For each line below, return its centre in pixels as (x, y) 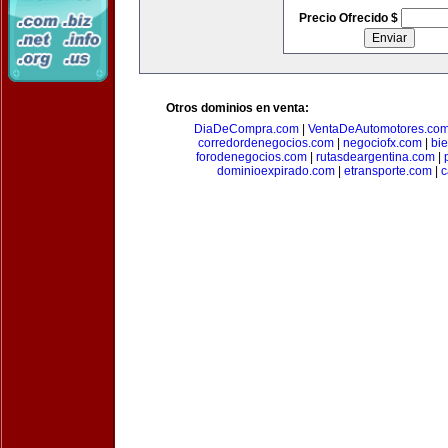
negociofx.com (382, 143)
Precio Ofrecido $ (349, 18)
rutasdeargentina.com (375, 157)
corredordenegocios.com (266, 143)
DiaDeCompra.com (246, 129)
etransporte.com (387, 171)
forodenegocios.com (251, 157)
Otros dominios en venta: (237, 108)
